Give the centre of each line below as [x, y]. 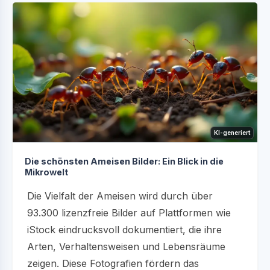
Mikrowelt [46, 172]
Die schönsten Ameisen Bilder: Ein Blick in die [124, 161]
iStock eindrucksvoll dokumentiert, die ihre [124, 229]
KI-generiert [232, 132]
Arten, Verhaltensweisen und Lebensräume [126, 246]
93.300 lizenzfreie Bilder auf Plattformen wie [129, 212]
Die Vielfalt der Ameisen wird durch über [120, 196]
